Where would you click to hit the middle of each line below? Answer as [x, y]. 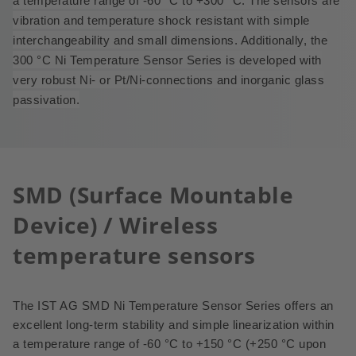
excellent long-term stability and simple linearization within [174, 325]
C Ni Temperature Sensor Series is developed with [182, 60]
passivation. [46, 100]
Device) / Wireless [115, 225]
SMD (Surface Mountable [153, 195]
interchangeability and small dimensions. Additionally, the [170, 41]
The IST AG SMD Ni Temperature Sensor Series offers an [173, 306]
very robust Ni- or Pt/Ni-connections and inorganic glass [168, 80]
